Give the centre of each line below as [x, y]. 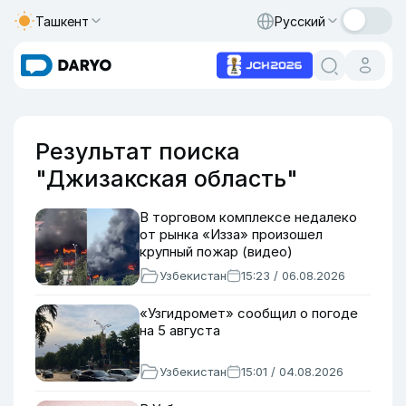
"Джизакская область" [167, 179]
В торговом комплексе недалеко [248, 217]
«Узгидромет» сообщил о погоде [249, 313]
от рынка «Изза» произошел [231, 234]
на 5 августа [180, 330]
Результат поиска [138, 151]
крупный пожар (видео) [216, 251]
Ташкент [62, 21]
